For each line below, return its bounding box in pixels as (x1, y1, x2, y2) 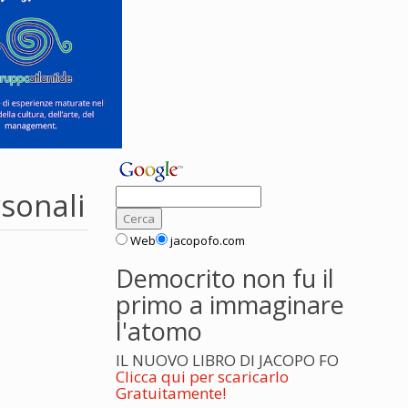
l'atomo (116, 314, 202, 348)
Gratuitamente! (116, 382, 226, 403)
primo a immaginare (116, 288, 344, 321)
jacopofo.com (170, 232, 245, 249)
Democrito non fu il (116, 261, 334, 295)
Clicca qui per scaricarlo (116, 366, 289, 387)
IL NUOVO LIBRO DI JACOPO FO (116, 350, 339, 371)
